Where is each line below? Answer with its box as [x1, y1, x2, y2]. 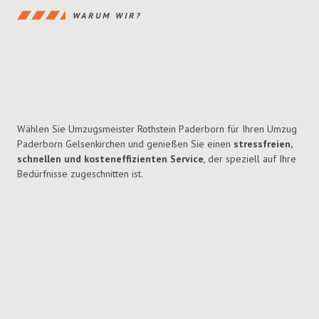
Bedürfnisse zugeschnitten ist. [17, 167, 143, 181]
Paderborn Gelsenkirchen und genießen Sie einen [17, 137, 234, 151]
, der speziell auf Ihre [204, 152, 296, 166]
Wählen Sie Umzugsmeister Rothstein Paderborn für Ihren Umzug [17, 122, 297, 136]
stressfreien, [234, 137, 292, 151]
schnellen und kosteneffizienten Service [17, 152, 204, 166]
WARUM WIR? [73, 9, 142, 21]
